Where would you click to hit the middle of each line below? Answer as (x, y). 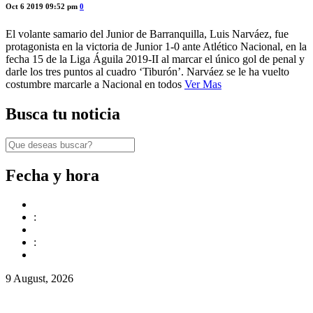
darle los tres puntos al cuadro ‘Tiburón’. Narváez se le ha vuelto (147, 71)
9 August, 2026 (39, 279)
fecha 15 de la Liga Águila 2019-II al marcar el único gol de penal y (155, 59)
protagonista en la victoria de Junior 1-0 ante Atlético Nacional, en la (156, 46)
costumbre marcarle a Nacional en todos (95, 84)
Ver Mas (203, 84)
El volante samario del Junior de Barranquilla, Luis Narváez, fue (147, 34)
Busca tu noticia (63, 114)
